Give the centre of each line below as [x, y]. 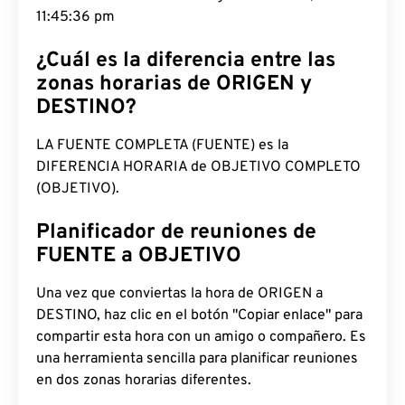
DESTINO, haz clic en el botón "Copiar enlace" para [199, 316]
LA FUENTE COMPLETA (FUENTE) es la [162, 146]
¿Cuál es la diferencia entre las [186, 61]
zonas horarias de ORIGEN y [174, 85]
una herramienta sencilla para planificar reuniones [197, 359]
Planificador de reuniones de [176, 233]
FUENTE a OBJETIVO [139, 256]
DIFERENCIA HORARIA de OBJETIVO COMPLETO [198, 167]
